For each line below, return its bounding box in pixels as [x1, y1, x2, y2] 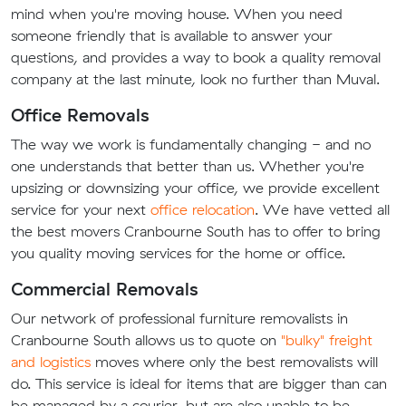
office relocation [150, 200, 255, 219]
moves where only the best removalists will [91, 353, 378, 372]
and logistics [11, 353, 91, 372]
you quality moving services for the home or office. [11, 244, 345, 263]
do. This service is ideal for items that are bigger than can [11, 374, 387, 393]
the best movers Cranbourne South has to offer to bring [11, 222, 381, 241]
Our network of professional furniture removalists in [11, 309, 348, 328]
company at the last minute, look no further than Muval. [11, 70, 380, 89]
